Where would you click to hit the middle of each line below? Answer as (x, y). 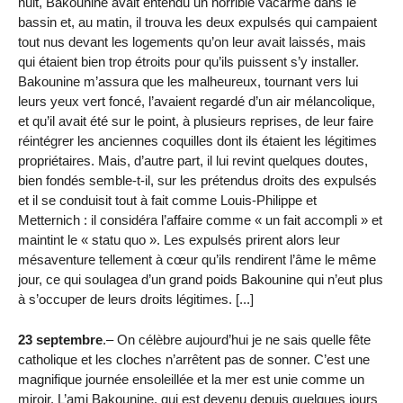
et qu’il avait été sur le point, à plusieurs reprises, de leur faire (196, 121)
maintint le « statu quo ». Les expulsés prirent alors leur (179, 240)
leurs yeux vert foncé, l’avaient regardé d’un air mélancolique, (197, 102)
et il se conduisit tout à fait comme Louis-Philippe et (167, 201)
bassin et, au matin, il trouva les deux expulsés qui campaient (197, 22)
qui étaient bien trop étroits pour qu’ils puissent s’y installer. (188, 62)
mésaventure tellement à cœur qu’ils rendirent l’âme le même (197, 260)
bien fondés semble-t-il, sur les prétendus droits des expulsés (197, 181)
